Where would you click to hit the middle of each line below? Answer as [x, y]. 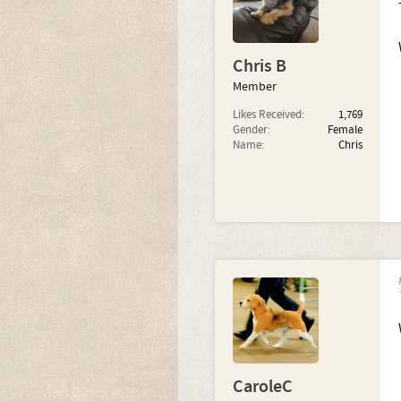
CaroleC [262, 387]
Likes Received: [268, 115]
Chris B [259, 66]
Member [254, 87]
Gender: [251, 130]
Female [345, 130]
